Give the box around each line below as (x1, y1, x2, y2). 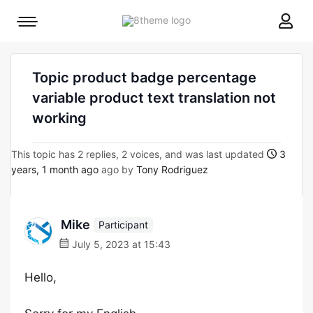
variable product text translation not (32, 89, 276, 106)
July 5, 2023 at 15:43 (69, 238, 170, 250)
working (32, 110, 87, 126)
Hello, (24, 270, 57, 284)
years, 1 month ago (11, 163, 99, 175)
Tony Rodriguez (136, 163, 208, 175)
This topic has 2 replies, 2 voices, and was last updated (11, 148, 267, 160)
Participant (99, 218, 148, 231)
